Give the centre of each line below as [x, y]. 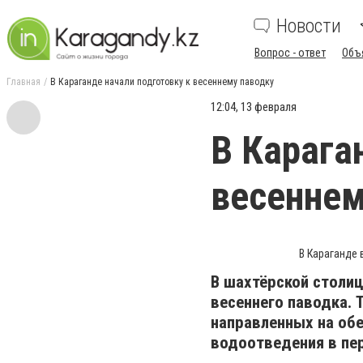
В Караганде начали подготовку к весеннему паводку [162, 82]
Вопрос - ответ [290, 53]
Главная [23, 82]
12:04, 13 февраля [254, 107]
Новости [309, 26]
